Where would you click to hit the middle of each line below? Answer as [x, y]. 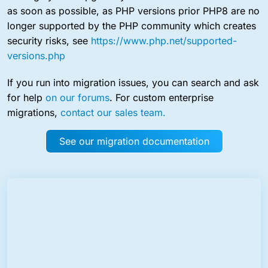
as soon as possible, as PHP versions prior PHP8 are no [133, 10]
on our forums [77, 97]
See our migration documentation [134, 141]
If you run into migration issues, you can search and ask [133, 82]
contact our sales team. [113, 112]
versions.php [36, 55]
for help [26, 97]
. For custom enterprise [162, 97]
